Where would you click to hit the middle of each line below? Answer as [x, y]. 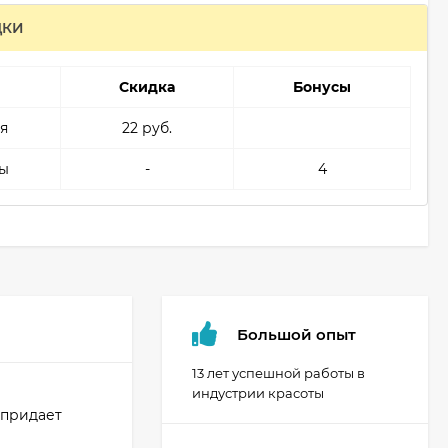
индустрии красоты [258, 393]
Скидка [147, 87]
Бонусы [322, 87]
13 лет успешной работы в [278, 373]
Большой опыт [296, 334]
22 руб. [147, 128]
